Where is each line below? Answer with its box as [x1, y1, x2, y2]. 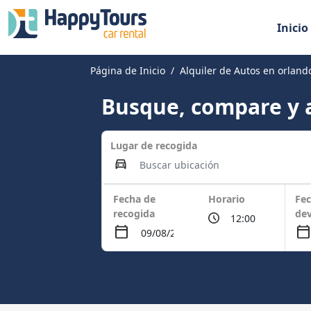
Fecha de [113, 192, 156, 205]
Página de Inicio [90, 64, 166, 77]
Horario [208, 192, 246, 205]
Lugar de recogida [110, 139, 198, 152]
